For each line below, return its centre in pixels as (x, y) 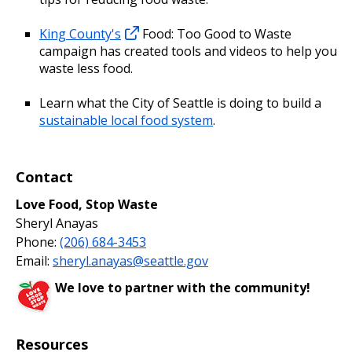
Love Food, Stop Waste (87, 204)
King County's (80, 33)
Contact (44, 176)
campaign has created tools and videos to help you (188, 51)
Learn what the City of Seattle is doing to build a (180, 103)
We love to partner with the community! (183, 287)
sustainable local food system (126, 120)
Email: (34, 260)
